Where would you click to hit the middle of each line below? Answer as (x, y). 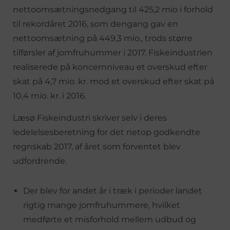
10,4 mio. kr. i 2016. (50, 96)
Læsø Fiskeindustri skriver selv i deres (90, 118)
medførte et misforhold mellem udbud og (110, 219)
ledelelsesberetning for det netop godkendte (107, 132)
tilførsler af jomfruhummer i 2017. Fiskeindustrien (113, 53)
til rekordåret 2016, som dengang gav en (95, 24)
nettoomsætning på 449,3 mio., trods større (103, 38)
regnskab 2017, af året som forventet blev (97, 147)
